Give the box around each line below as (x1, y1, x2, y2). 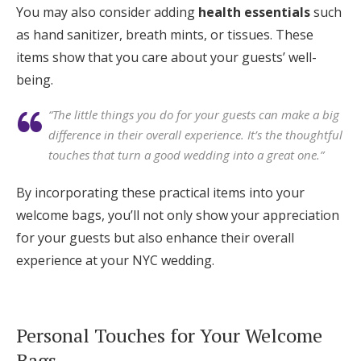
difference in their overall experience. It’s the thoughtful (48, 127, 342, 143)
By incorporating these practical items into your (16, 184, 305, 202)
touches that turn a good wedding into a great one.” (48, 147, 324, 164)
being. (16, 71, 53, 89)
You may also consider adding (16, 3, 198, 22)
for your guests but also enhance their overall (16, 229, 294, 247)
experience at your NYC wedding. (16, 251, 214, 270)
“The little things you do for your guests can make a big (48, 106, 339, 123)
